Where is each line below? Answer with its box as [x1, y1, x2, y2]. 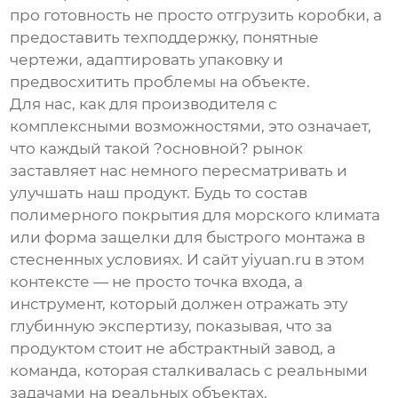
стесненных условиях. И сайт [10, 250, 243, 268]
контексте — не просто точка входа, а [10, 272, 304, 291]
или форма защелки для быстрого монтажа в [10, 227, 366, 246]
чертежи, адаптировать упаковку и [10, 50, 284, 68]
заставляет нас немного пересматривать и [10, 161, 348, 179]
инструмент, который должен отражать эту [10, 294, 348, 313]
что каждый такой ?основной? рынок [10, 139, 304, 157]
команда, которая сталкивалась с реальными [10, 361, 369, 379]
